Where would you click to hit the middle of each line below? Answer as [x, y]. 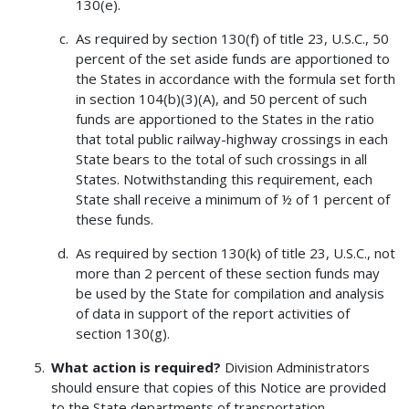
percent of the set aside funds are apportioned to [232, 58]
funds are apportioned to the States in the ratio [225, 118]
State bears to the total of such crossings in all [221, 158]
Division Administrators [296, 367]
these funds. [114, 219]
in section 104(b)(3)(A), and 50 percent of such [221, 98]
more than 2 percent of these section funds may [227, 273]
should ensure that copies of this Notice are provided [219, 387]
